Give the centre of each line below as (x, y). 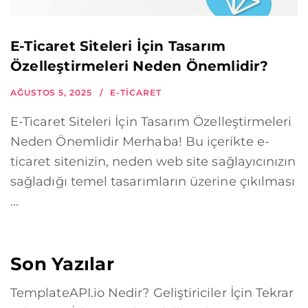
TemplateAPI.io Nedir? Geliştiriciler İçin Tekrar (152, 293)
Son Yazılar (62, 264)
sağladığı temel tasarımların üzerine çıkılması (153, 182)
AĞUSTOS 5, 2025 (51, 93)
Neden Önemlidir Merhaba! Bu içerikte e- (140, 142)
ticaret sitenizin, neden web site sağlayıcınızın (153, 162)
